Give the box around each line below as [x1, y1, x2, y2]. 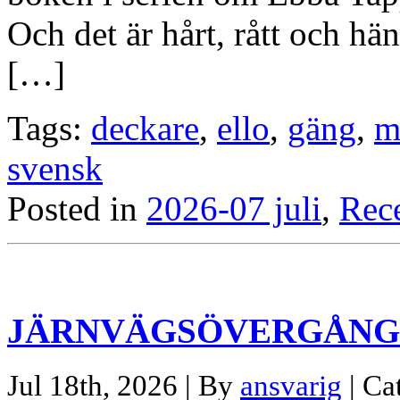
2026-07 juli [146, 188, 321, 228]
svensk [7, 148, 103, 187]
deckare [91, 108, 199, 147]
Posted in [7, 188, 146, 228]
